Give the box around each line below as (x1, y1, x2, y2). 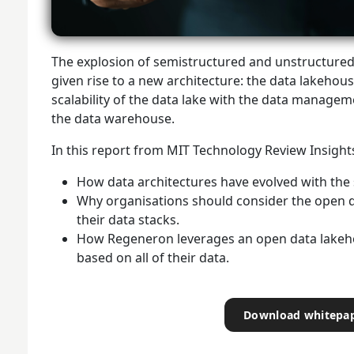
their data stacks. (77, 210, 179, 228)
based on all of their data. (77, 248, 229, 266)
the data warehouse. (51, 109, 175, 127)
